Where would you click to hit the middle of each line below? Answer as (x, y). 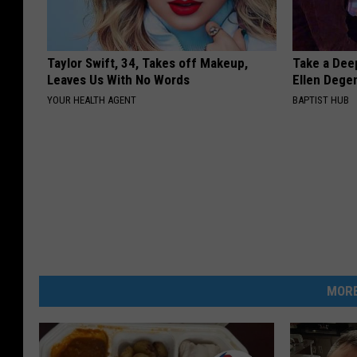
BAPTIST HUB (321, 100)
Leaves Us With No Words (118, 79)
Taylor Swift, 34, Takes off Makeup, (147, 63)
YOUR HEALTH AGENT (92, 100)
